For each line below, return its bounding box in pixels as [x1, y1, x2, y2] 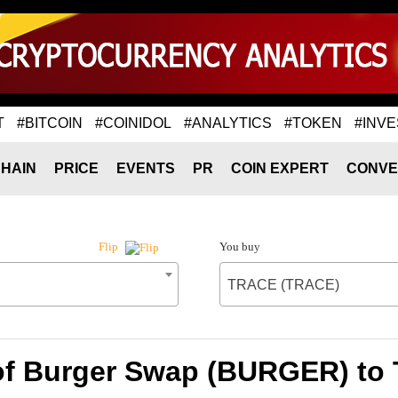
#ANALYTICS [184, 115, 272, 131]
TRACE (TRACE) [227, 277, 339, 292]
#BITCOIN [17, 115, 83, 131]
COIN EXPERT [231, 161, 329, 176]
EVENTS [116, 161, 175, 176]
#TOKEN [284, 115, 342, 131]
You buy [219, 240, 260, 253]
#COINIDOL [95, 115, 171, 131]
